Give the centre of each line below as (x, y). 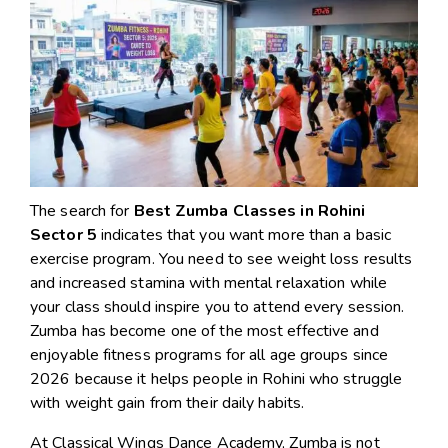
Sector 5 (63, 234)
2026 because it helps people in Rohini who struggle (216, 378)
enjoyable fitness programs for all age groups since (209, 354)
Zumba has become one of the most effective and (204, 330)
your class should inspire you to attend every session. (217, 306)
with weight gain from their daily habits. (167, 402)
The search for (82, 210)
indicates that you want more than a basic (246, 234)
